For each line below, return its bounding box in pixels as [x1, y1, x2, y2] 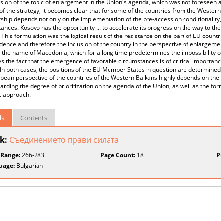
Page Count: [100, 151, 136, 159]
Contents [20, 113, 47, 122]
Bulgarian [15, 161, 43, 170]
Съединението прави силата [9, 134, 119, 145]
